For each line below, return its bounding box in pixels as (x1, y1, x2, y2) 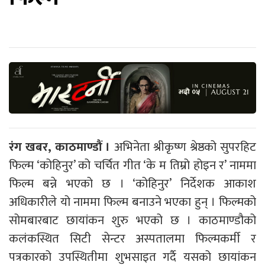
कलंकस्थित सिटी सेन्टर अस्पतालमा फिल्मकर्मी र (9, 228, 256, 249)
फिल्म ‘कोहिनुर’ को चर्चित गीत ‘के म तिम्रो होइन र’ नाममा (9, 155, 256, 176)
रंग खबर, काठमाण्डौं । (9, 137, 111, 157)
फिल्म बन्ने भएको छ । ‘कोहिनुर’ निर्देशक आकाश (9, 173, 256, 194)
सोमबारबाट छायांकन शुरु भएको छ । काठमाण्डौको (9, 210, 256, 231)
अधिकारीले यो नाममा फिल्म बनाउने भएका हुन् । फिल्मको (9, 192, 256, 212)
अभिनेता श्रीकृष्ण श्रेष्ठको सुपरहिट (110, 137, 257, 157)
